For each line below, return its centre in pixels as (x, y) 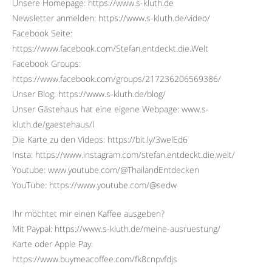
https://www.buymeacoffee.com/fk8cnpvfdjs (95, 259)
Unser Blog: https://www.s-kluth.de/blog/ (89, 93)
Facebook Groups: (46, 63)
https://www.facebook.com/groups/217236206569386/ (117, 78)
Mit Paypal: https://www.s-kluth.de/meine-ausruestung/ (116, 228)
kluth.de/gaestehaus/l (53, 124)
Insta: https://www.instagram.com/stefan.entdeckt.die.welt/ (124, 154)
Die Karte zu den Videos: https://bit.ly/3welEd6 (100, 139)
